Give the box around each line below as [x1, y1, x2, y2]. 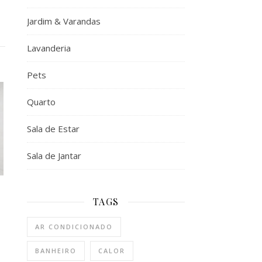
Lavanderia [27, 42, 71, 54]
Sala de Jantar [27, 150, 81, 161]
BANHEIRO [35, 246, 77, 255]
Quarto [27, 96, 56, 108]
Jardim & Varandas [27, 15, 101, 27]
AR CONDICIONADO [35, 222, 113, 231]
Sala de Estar [27, 123, 80, 135]
